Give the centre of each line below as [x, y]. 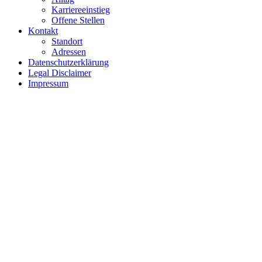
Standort [67, 41]
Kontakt [43, 31]
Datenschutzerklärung [68, 62]
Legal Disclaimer [60, 73]
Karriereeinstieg [81, 10]
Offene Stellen [78, 20]
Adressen [69, 52]
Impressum [48, 83]
